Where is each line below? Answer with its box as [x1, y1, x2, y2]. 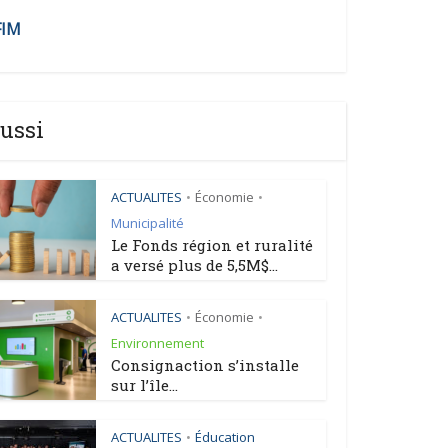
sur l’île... [111, 375, 178, 396]
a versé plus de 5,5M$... [111, 255, 278, 276]
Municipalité [111, 214, 184, 233]
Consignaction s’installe [111, 355, 299, 376]
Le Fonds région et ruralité [111, 235, 313, 256]
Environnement [111, 334, 204, 353]
